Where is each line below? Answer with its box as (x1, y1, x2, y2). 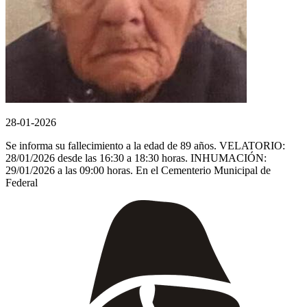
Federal (5, 176, 38, 188)
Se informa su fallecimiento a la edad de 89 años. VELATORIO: (5, 139, 285, 151)
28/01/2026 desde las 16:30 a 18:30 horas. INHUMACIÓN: (5, 151, 267, 164)
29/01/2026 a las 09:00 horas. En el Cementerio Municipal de (5, 164, 271, 176)
